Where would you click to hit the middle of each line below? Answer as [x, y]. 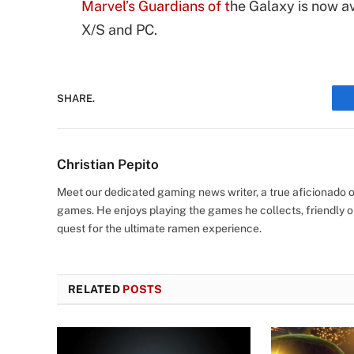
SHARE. [76, 98]
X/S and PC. [119, 30]
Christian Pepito [108, 165]
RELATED [96, 290]
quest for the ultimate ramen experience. [159, 229]
